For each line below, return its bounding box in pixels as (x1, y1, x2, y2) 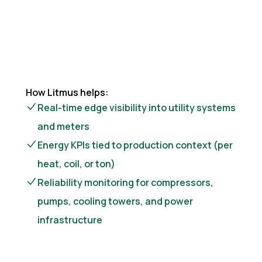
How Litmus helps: (26, 85, 109, 99)
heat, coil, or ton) (37, 157, 115, 170)
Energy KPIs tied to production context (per (37, 138, 233, 151)
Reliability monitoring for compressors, (37, 175, 213, 189)
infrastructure (37, 213, 102, 226)
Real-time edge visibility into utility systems (37, 101, 236, 114)
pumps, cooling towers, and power (37, 194, 193, 208)
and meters (37, 119, 89, 133)
